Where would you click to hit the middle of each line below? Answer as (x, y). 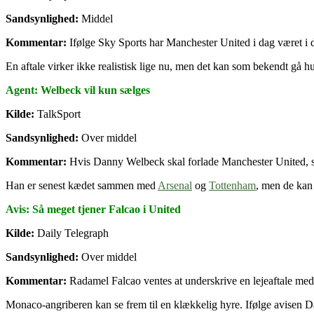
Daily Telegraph (71, 233)
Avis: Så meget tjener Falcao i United (93, 209)
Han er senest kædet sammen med (82, 185)
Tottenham (232, 185)
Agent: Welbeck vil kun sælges (78, 90)
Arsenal (175, 185)
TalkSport (57, 114)
